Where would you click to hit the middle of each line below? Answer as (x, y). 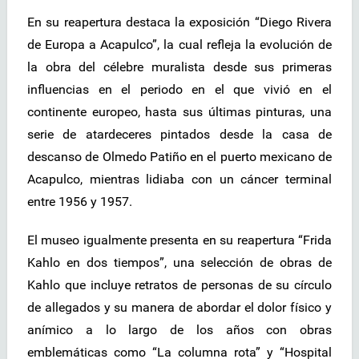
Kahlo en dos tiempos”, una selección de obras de (179, 263)
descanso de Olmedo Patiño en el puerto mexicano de (179, 157)
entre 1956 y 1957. (80, 202)
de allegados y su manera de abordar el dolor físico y (179, 308)
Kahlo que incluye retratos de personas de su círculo (179, 285)
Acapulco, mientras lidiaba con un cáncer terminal (179, 179)
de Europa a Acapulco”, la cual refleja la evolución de (179, 45)
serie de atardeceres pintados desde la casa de (179, 135)
